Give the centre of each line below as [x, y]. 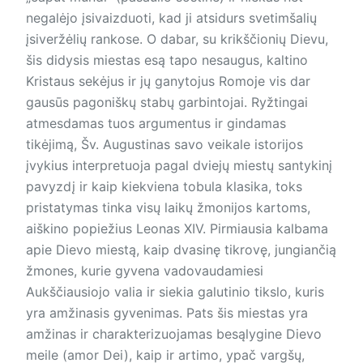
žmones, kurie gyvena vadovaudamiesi [145, 271]
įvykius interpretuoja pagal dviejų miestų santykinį [179, 166]
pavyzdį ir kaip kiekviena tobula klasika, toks [164, 187]
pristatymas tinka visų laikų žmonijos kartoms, [168, 208]
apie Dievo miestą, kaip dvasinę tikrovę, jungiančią [181, 250]
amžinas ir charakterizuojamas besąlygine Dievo [174, 334]
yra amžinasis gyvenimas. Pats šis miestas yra [167, 313]
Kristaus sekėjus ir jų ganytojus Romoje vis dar [168, 81]
